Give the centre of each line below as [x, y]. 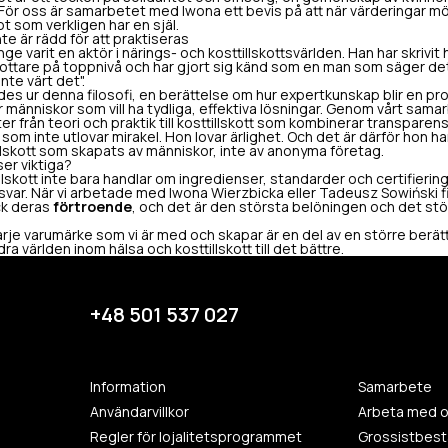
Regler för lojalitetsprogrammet [195, 436]
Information [127, 386]
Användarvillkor [139, 411]
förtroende [92, 207]
